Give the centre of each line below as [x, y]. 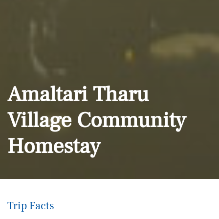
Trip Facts [31, 206]
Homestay [54, 146]
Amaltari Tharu [78, 94]
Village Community [97, 120]
